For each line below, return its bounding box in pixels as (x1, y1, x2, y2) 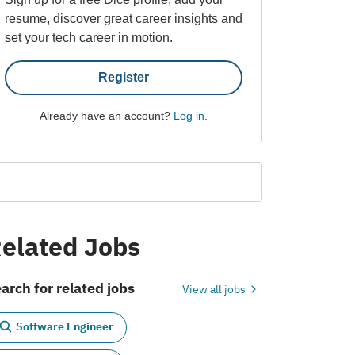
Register (97, 70, 149, 84)
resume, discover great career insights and (5, 11, 242, 25)
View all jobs (181, 281, 248, 296)
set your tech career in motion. (5, 30, 173, 44)
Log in (173, 109, 204, 122)
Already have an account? (39, 109, 174, 122)
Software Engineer (16, 319, 113, 334)
